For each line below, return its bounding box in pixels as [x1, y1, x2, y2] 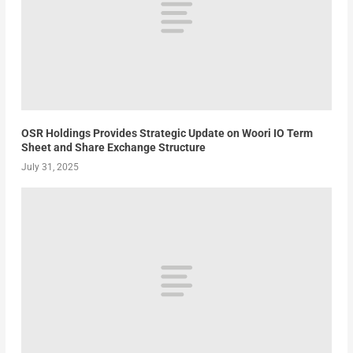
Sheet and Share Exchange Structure [20, 141, 206, 154]
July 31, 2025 [20, 162, 79, 173]
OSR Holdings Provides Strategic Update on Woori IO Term [20, 127, 313, 140]
